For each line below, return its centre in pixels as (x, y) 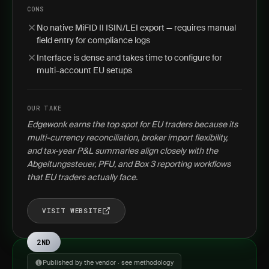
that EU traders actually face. (82, 177)
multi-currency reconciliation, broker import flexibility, (127, 138)
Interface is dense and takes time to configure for (129, 58)
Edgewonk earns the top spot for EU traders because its (132, 124)
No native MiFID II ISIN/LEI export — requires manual (136, 28)
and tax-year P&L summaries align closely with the (122, 151)
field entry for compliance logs (93, 40)
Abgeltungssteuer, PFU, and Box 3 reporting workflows (129, 164)
